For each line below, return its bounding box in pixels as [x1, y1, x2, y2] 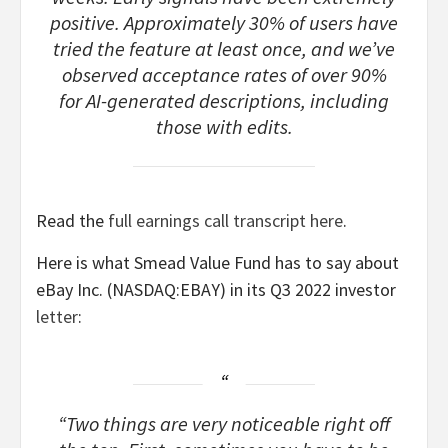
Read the [36, 209, 108, 233]
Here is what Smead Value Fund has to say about [36, 251, 399, 275]
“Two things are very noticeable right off [58, 411, 390, 438]
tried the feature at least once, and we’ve [53, 35, 395, 62]
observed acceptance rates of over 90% [61, 61, 387, 88]
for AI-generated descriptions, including [59, 87, 389, 114]
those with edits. [155, 113, 293, 140]
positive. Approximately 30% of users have [50, 9, 398, 36]
